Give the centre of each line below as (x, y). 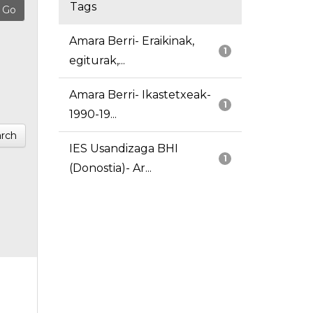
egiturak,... (97, 61)
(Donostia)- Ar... (110, 168)
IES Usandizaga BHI (123, 149)
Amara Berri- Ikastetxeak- (140, 95)
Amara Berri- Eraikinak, (131, 41)
